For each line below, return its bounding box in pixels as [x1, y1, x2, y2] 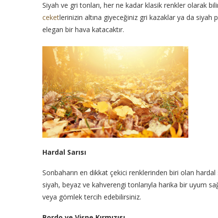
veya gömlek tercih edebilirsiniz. [42, 192, 141, 201]
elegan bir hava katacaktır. [42, 25, 124, 35]
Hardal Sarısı [42, 147, 86, 157]
